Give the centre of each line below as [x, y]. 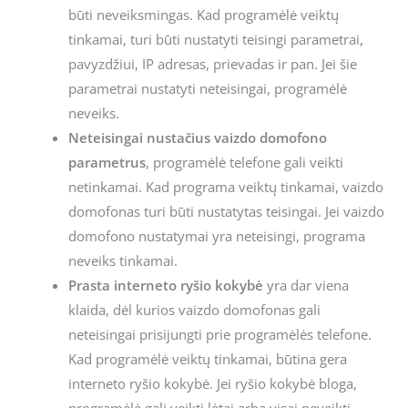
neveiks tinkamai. [122, 260]
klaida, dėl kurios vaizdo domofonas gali [194, 309]
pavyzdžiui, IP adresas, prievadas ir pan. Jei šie [212, 63]
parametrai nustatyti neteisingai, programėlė [207, 88]
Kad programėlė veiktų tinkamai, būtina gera [207, 358]
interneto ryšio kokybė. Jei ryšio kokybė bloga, [212, 383]
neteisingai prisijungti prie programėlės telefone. [219, 334]
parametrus [107, 162]
